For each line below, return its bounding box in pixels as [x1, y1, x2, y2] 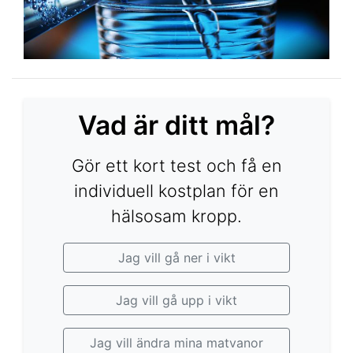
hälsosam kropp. [111, 206, 242, 227]
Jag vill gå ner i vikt [117, 250, 236, 266]
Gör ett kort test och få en [71, 155, 282, 176]
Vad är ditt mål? [78, 109, 275, 142]
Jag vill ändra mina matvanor [90, 335, 263, 351]
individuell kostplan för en [74, 180, 279, 202]
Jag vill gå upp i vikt [116, 292, 237, 309]
